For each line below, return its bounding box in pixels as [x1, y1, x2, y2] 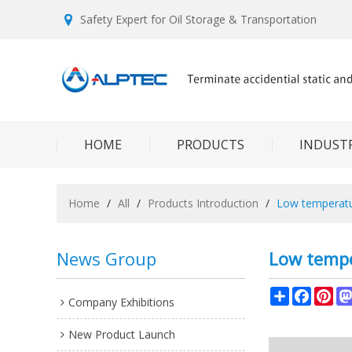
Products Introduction [148, 196, 258, 211]
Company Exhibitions [68, 295, 174, 310]
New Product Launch [68, 327, 175, 342]
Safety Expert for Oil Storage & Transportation [80, 12, 317, 27]
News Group [57, 247, 156, 270]
